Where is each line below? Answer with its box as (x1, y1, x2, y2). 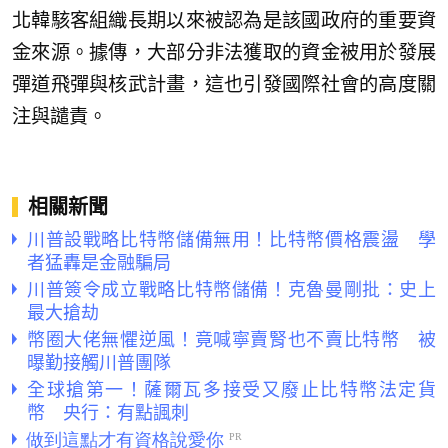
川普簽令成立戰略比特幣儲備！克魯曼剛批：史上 (27, 275, 436, 302)
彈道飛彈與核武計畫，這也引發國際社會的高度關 (12, 74, 436, 96)
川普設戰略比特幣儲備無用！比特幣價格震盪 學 (27, 225, 436, 252)
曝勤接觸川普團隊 (27, 348, 171, 375)
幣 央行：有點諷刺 (27, 398, 189, 425)
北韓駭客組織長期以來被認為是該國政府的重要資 (12, 10, 436, 32)
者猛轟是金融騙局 (27, 248, 171, 275)
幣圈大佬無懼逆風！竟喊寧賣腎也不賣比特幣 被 (27, 325, 436, 352)
